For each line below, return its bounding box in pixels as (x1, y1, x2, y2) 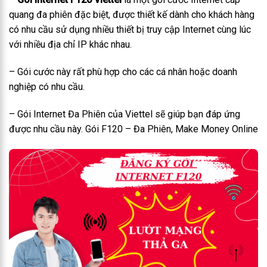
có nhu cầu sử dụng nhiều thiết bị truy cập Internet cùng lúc (9, 24, 251, 36)
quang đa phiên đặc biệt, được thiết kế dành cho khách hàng (9, 9, 254, 21)
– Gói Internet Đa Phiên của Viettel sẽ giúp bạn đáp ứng (9, 108, 240, 120)
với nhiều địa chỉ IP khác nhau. (9, 39, 132, 51)
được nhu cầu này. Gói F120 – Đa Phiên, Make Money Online (9, 123, 258, 135)
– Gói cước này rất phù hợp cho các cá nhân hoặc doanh (9, 66, 237, 77)
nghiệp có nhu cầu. (9, 80, 85, 92)
